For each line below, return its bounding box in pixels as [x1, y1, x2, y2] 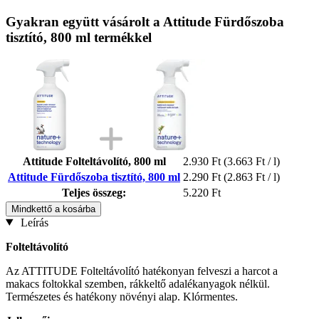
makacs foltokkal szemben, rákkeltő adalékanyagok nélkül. [6, 277, 270, 290]
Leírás [17, 216, 48, 229]
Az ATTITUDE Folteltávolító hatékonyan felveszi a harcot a [6, 264, 278, 277]
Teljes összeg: [62, 186, 126, 199]
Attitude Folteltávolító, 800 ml [22, 155, 166, 167]
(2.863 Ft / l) [224, 170, 280, 183]
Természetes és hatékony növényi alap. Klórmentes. [6, 290, 238, 303]
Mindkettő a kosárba [11, 203, 95, 214]
